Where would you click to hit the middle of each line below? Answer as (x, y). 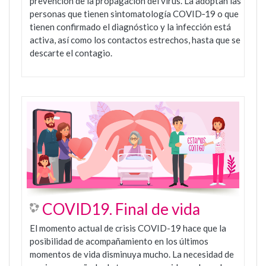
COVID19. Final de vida (121, 209)
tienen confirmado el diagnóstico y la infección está (130, 27)
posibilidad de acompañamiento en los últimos (119, 241)
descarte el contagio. (72, 53)
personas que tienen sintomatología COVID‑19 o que (134, 14)
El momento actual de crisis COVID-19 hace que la (128, 228)
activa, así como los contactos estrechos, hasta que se (135, 40)
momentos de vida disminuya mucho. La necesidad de (132, 254)
